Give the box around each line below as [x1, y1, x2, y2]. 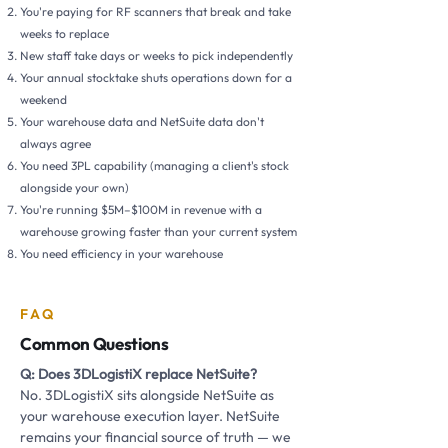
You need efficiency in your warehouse [20, 246, 223, 261]
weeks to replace [20, 26, 109, 41]
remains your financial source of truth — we [20, 428, 291, 446]
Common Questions [20, 333, 169, 354]
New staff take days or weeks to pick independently [20, 48, 293, 63]
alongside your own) [20, 180, 129, 195]
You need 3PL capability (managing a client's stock [20, 158, 289, 173]
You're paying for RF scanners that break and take [20, 4, 291, 19]
